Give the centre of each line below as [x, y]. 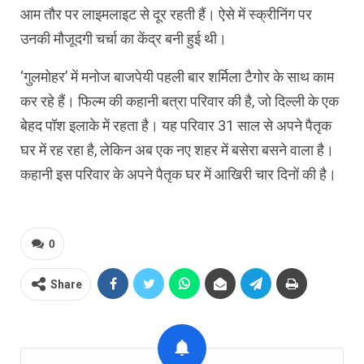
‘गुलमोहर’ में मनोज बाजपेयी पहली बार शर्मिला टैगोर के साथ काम [177, 77]
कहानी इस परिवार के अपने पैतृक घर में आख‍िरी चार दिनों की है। [178, 175]
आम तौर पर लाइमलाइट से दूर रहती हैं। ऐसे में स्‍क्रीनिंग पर [166, 15]
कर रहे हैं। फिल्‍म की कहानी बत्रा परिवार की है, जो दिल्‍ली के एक [180, 102]
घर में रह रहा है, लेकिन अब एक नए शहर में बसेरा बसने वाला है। [177, 150]
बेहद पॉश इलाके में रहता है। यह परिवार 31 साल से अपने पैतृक [176, 126]
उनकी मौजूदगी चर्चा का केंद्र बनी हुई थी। [123, 39]
